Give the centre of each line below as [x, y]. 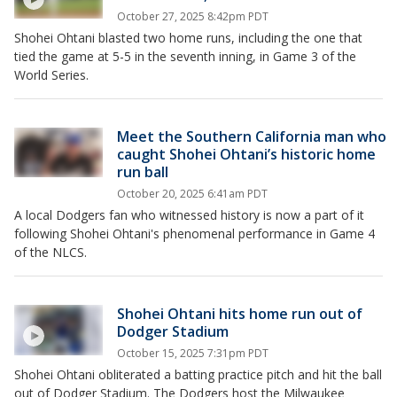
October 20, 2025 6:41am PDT [192, 194]
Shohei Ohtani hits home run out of [240, 314]
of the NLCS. [51, 253]
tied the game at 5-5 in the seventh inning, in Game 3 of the [185, 57]
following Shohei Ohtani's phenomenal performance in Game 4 [195, 234]
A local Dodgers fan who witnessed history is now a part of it [189, 215]
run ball [143, 172]
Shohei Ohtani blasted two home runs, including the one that [188, 38]
